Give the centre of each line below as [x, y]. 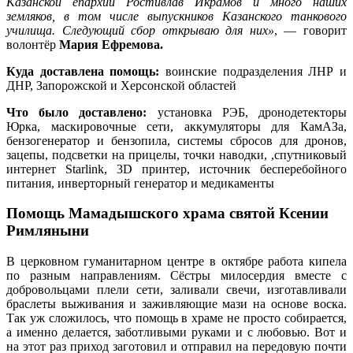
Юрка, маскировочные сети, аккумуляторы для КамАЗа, [176, 126]
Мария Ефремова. [111, 44]
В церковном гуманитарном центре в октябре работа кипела [176, 261]
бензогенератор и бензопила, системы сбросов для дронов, [176, 140]
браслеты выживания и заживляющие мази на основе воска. [176, 304]
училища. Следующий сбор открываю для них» [140, 30]
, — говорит [310, 30]
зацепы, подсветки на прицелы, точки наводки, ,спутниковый [176, 154]
